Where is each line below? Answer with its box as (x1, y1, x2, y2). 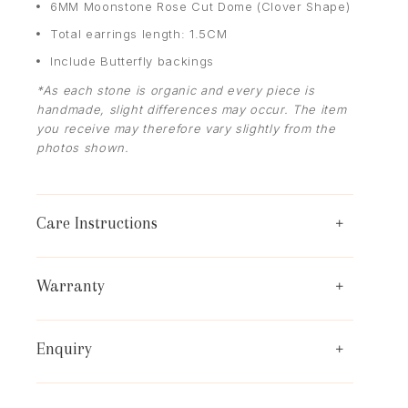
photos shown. (36, 139, 129, 155)
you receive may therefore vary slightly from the (36, 120, 336, 136)
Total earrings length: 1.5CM (50, 25, 228, 41)
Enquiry (36, 339, 92, 358)
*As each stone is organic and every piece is (36, 82, 315, 97)
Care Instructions (36, 213, 158, 232)
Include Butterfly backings (50, 53, 214, 68)
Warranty (36, 276, 105, 295)
